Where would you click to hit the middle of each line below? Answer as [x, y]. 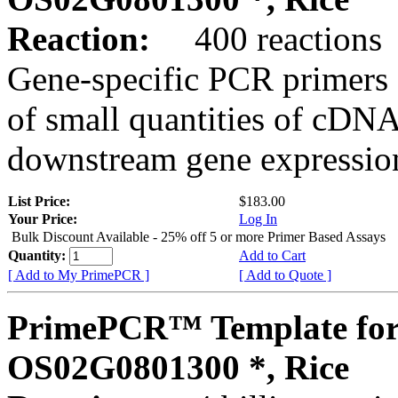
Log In [258, 219]
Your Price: [43, 219]
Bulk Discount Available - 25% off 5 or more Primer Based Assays [199, 236]
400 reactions [271, 38]
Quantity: [39, 255]
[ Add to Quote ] [285, 275]
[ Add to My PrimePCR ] [79, 275]
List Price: [41, 201]
